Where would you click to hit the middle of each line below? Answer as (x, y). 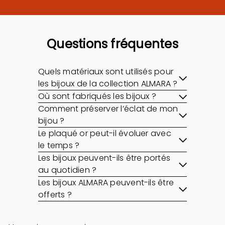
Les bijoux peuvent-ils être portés (104, 158)
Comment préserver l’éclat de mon (108, 109)
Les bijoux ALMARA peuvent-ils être (106, 183)
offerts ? (55, 195)
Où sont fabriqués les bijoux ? (97, 96)
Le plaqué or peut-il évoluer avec (105, 133)
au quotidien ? (68, 170)
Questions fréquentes (113, 44)
